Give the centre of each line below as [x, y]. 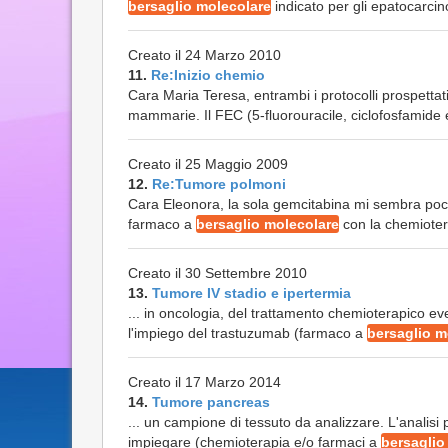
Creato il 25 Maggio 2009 [208, 164]
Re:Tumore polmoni [219, 184]
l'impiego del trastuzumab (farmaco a [247, 333]
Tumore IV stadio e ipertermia [251, 293]
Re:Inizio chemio [208, 75]
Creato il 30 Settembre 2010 [217, 273]
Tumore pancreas [211, 402]
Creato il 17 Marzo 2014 [204, 382]
